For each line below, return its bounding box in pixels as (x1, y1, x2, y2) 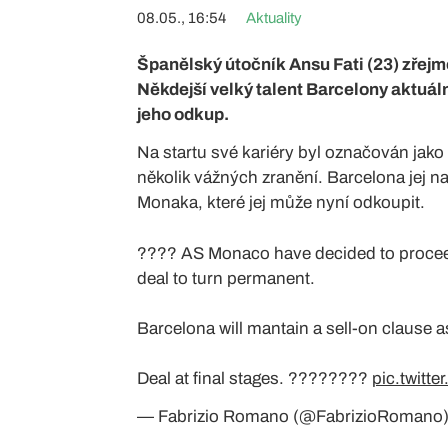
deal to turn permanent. (137, 269, 315, 288)
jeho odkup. (137, 105, 229, 124)
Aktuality (246, 10, 302, 26)
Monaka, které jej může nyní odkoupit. (137, 193, 425, 212)
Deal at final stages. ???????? (137, 369, 372, 388)
